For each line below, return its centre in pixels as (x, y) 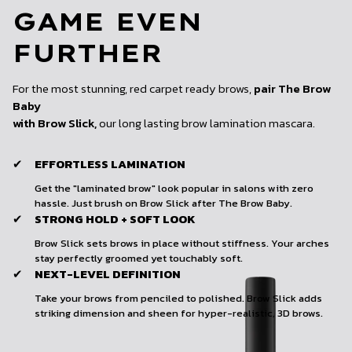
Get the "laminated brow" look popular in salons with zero (174, 188)
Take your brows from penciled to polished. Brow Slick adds (178, 298)
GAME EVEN (107, 21)
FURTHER (88, 52)
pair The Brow (292, 88)
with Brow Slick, (55, 123)
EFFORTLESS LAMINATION (110, 163)
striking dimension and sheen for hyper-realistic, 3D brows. (179, 313)
